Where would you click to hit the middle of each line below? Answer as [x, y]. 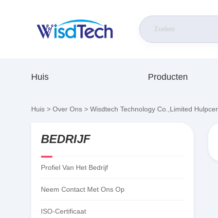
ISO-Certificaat [64, 211]
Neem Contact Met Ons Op [83, 189]
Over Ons [67, 109]
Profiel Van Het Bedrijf [74, 167]
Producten [168, 77]
